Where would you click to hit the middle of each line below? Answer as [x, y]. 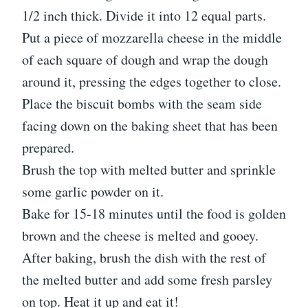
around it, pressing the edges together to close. [152, 81]
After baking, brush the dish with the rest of [144, 257]
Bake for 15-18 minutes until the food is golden [154, 213]
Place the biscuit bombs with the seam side [142, 103]
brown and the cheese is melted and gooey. [140, 235]
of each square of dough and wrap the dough [145, 59]
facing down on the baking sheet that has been [150, 125]
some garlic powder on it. [93, 191]
